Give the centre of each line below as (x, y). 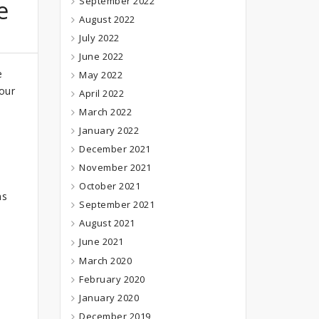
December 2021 (115, 149)
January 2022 (109, 131)
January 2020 (109, 297)
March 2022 (105, 112)
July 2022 (99, 38)
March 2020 (105, 260)
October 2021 (110, 186)
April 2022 (101, 94)
